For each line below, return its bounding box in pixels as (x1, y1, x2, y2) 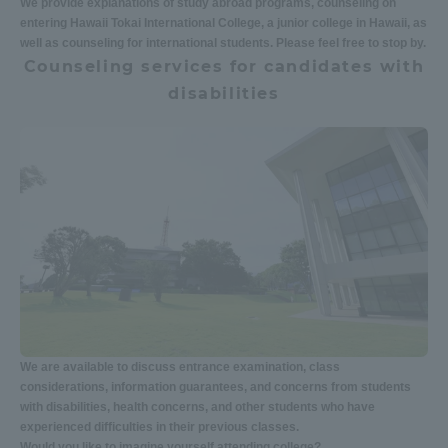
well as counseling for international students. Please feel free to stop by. (20, 35, 426, 50)
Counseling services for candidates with (23, 56, 425, 76)
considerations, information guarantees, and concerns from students (20, 379, 411, 394)
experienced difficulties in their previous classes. (20, 419, 299, 434)
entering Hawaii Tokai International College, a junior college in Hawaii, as (20, 15, 427, 30)
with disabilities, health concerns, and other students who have (20, 399, 375, 414)
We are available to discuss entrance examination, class (20, 359, 340, 374)
